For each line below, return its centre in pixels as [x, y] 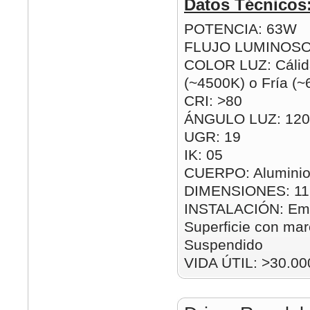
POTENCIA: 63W [240, 29]
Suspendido [224, 245]
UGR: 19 [212, 137]
